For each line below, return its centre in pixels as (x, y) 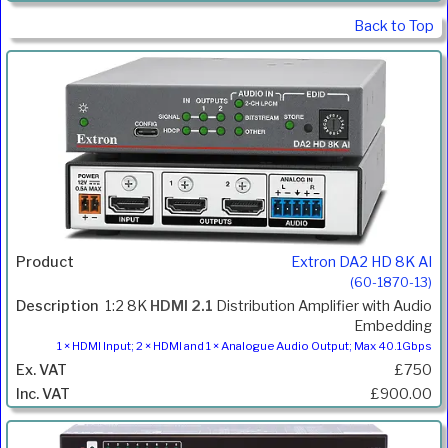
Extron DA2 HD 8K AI (361, 261)
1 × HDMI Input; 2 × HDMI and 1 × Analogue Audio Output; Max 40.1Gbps (244, 345)
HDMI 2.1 (181, 305)
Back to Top (394, 25)
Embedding (393, 325)
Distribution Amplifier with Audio (322, 305)
